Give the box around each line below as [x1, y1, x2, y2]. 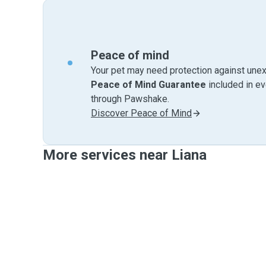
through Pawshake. [91, 93, 169, 104]
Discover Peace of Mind [91, 107, 192, 119]
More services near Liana [43, 147, 207, 163]
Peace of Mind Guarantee [91, 79, 206, 90]
